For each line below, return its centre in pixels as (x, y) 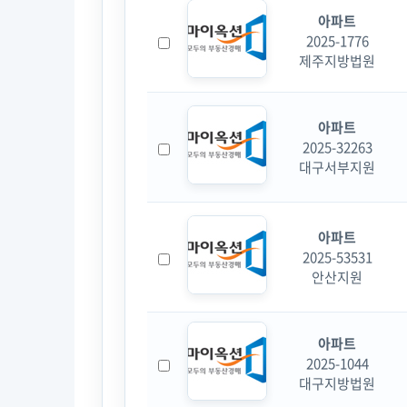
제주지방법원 (337, 61)
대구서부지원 (337, 168)
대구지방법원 (337, 384)
